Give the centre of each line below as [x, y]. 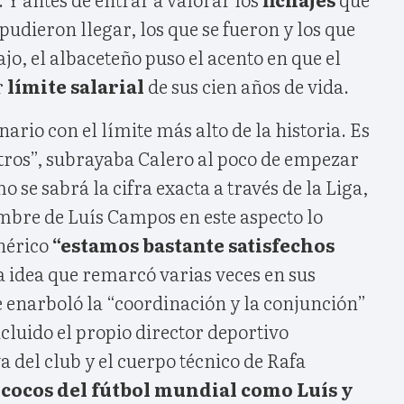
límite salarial [78, 85]
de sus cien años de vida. [248, 85]
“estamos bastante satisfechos [193, 244]
